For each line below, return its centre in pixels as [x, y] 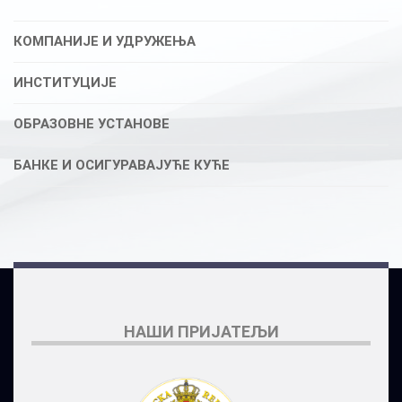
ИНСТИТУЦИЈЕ [65, 83]
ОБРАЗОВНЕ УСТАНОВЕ [92, 124]
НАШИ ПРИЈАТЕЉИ [201, 332]
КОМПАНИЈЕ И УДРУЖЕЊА [105, 41]
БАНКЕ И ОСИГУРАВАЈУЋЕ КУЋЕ [122, 165]
